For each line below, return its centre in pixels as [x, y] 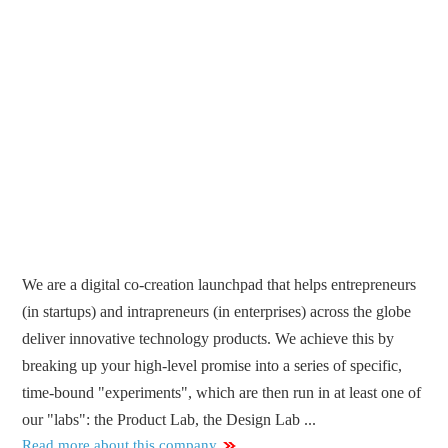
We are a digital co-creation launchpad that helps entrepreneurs [219, 285]
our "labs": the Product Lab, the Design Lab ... [169, 420]
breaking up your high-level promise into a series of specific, [212, 366]
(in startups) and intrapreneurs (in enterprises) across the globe [217, 312]
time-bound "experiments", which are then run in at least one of [222, 393]
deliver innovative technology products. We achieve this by [208, 339]
